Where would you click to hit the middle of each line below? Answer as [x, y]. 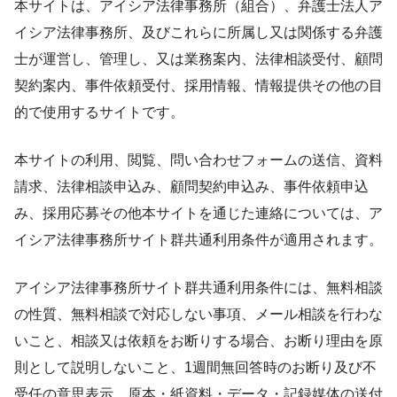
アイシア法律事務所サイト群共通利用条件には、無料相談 [198, 287]
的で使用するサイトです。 [99, 112]
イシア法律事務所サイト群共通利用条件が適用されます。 [198, 239]
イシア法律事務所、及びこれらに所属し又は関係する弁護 [198, 32]
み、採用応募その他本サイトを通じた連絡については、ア [198, 213]
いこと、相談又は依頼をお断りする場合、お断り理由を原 [198, 340]
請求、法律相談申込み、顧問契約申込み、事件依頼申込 [191, 186]
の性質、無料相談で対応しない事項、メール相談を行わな [198, 314]
